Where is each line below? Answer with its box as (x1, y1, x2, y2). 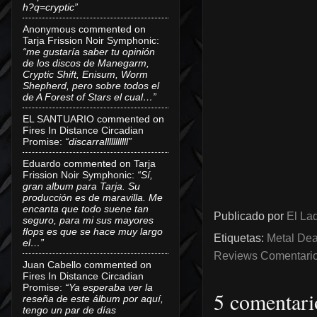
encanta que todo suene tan (23, 202, 149, 214)
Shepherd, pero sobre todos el (23, 79, 159, 91)
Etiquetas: (214, 232, 267, 244)
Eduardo (23, 157, 61, 169)
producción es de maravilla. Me (23, 191, 163, 203)
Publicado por (214, 209, 287, 222)
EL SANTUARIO (23, 113, 94, 125)
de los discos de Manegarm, (23, 57, 149, 69)
